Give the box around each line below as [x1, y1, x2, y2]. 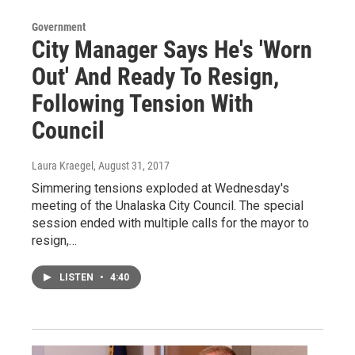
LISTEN [59, 271, 96, 283]
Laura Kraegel [32, 158, 94, 172]
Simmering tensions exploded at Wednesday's [32, 180, 289, 196]
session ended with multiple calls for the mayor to [32, 215, 309, 231]
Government [32, 20, 86, 33]
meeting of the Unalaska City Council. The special [32, 197, 303, 213]
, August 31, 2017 [94, 158, 170, 172]
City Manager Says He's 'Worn [32, 35, 312, 63]
